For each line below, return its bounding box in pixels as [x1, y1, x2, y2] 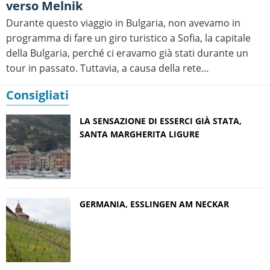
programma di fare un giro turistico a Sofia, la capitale [6, 31, 251, 45]
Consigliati [6, 87, 69, 104]
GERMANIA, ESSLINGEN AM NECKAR [80, 198, 229, 210]
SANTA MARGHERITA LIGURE [80, 128, 199, 140]
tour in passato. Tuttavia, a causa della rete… [6, 61, 209, 75]
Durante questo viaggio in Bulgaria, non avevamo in [6, 16, 240, 30]
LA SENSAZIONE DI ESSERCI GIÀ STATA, [80, 115, 242, 127]
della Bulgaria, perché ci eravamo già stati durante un [6, 46, 248, 60]
